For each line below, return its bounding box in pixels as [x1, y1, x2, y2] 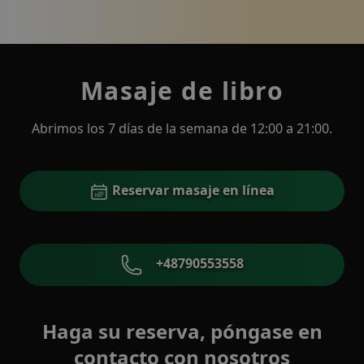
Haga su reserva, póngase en [41, 318, 323, 344]
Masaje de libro [80, 74, 284, 108]
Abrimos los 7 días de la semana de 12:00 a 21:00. [32, 119, 332, 138]
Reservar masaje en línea [109, 181, 275, 200]
